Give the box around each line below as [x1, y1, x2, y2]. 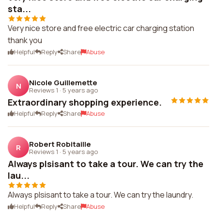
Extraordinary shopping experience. [8, 96, 162, 108]
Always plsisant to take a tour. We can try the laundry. [8, 189, 193, 200]
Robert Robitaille [29, 139, 91, 149]
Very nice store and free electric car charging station [8, 23, 194, 33]
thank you [8, 35, 42, 46]
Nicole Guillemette [29, 77, 97, 88]
